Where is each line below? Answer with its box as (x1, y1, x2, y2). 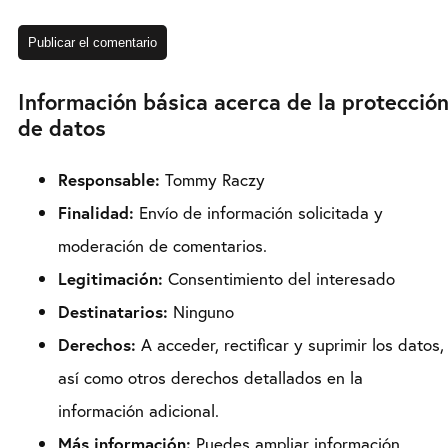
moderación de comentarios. (58, 234, 267, 258)
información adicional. (58, 399, 219, 423)
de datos (18, 113, 106, 143)
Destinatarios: (58, 300, 168, 324)
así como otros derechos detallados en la (58, 366, 363, 390)
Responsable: (58, 168, 160, 192)
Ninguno (168, 300, 234, 324)
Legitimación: (58, 267, 163, 291)
